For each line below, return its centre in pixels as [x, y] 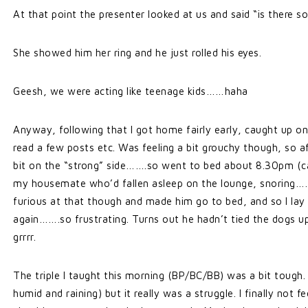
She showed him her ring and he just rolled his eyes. [137, 53]
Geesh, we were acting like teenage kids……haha [131, 91]
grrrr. [24, 237]
